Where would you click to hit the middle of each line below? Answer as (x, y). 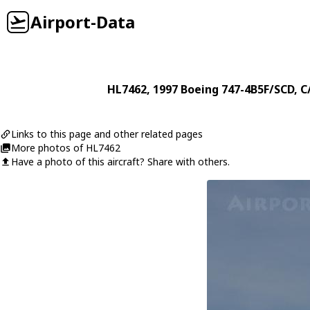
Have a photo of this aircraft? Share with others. (120, 162)
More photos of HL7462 (66, 148)
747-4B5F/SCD (258, 89)
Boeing (200, 89)
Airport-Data (83, 22)
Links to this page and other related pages (107, 134)
